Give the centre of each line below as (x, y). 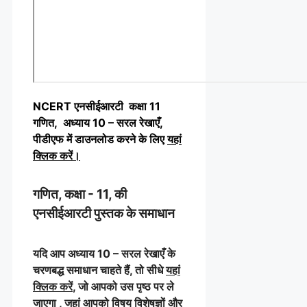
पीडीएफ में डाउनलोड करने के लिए (100, 139)
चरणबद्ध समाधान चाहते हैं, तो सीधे (99, 270)
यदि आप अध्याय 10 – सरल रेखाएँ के (104, 253)
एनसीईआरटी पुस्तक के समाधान (104, 214)
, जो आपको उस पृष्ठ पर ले (123, 286)
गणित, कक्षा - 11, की (80, 195)
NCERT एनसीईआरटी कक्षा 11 (97, 106)
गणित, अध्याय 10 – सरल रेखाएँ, (99, 122)
